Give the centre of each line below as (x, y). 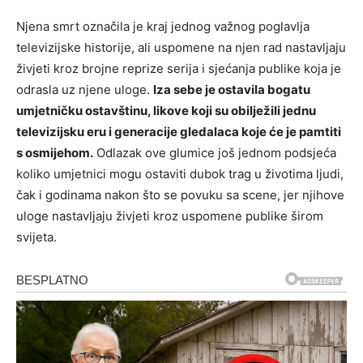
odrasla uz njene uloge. (85, 89)
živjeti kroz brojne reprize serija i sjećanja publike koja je (179, 68)
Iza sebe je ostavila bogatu (232, 89)
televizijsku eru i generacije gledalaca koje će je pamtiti (179, 131)
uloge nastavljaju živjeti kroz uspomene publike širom (170, 216)
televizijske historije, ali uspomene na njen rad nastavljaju (181, 47)
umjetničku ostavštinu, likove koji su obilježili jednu (166, 110)
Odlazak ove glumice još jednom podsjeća (215, 152)
